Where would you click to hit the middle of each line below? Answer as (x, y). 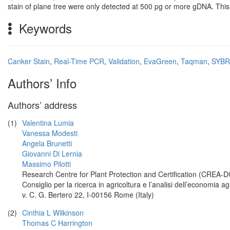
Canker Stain (29, 61)
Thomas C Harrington (57, 223)
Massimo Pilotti (46, 164)
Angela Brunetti (47, 143)
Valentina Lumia (48, 123)
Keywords (44, 28)
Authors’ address (42, 105)
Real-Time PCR (79, 61)
